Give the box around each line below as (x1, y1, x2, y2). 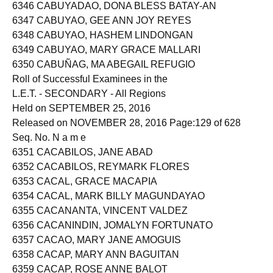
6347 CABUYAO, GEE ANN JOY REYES (12, 26, 191, 36)
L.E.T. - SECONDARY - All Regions (12, 99, 166, 109)
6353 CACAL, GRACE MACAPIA (12, 186, 157, 197)
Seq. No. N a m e (12, 143, 86, 153)
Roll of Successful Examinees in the (12, 84, 168, 94)
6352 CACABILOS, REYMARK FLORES (12, 172, 190, 182)
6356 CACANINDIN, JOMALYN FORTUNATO (12, 230, 213, 241)
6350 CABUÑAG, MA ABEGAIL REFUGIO (12, 69, 195, 80)
